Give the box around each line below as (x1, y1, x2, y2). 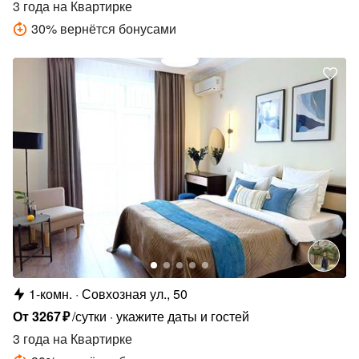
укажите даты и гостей (116, 306, 250, 325)
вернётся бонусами (60, 19, 176, 38)
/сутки (72, 306, 107, 325)
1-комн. (29, 284, 72, 303)
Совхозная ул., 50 (82, 284, 188, 303)
